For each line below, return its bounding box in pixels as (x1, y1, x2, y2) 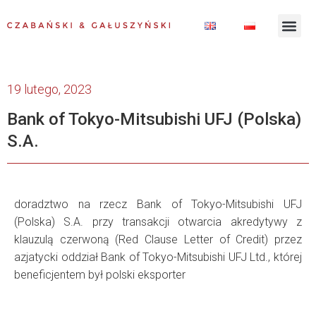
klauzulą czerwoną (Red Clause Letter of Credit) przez (14, 233, 302, 246)
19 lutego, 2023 (7, 82, 92, 97)
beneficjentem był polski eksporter (14, 268, 186, 281)
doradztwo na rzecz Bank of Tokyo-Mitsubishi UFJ (14, 197, 302, 211)
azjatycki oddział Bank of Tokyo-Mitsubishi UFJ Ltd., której (14, 250, 302, 264)
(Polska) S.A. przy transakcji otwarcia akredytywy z (14, 215, 302, 229)
